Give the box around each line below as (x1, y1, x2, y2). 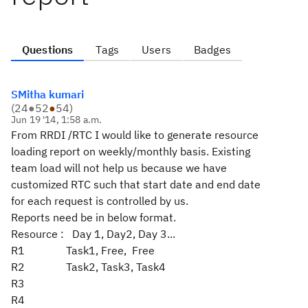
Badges (193, 43, 231, 56)
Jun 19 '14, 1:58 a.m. (11, 113, 102, 126)
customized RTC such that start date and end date (11, 177, 261, 191)
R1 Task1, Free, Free (11, 243, 155, 257)
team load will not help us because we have (11, 161, 227, 175)
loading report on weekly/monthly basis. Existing (11, 144, 250, 158)
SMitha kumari (11, 87, 84, 101)
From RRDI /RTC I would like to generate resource (11, 128, 258, 142)
